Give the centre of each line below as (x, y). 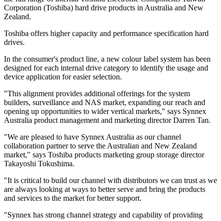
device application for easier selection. (63, 77)
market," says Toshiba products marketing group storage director (104, 155)
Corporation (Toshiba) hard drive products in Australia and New (104, 8)
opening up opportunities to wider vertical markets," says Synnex (105, 111)
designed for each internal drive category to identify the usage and (106, 68)
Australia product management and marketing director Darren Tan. (107, 120)
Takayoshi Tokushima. (39, 164)
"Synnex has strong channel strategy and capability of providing (103, 215)
